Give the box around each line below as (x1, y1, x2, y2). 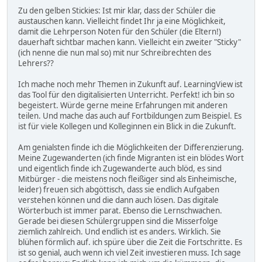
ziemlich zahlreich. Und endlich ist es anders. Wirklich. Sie (18, 226, 221, 237)
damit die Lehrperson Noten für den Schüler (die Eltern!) (18, 26, 221, 37)
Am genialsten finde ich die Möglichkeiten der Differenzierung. (18, 142, 244, 153)
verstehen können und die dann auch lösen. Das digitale (18, 194, 219, 205)
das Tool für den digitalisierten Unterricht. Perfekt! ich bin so (18, 89, 235, 100)
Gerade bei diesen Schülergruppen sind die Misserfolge (18, 215, 218, 226)
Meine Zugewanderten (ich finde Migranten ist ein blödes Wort (18, 152, 244, 163)
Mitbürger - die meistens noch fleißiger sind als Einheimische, (18, 173, 237, 184)
